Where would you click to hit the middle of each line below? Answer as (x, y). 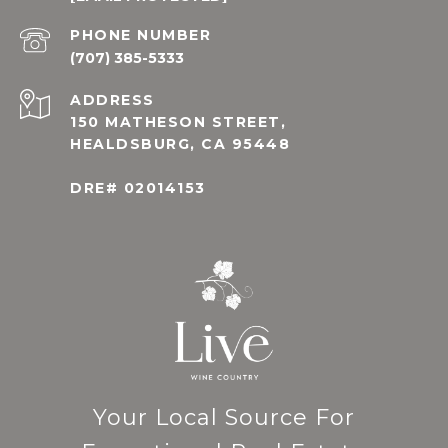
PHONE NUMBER (140, 35)
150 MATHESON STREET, (178, 122)
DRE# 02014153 (138, 188)
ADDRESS (112, 100)
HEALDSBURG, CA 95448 (180, 144)
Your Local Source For (224, 418)
